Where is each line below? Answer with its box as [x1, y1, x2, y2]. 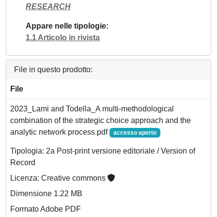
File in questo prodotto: [14, 65, 93, 74]
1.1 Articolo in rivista [26, 33, 100, 42]
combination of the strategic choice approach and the [10, 116, 191, 124]
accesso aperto [113, 129, 156, 136]
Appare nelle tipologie [26, 21, 106, 30]
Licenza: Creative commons [10, 173, 108, 182]
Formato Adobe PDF [10, 204, 81, 213]
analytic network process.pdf [10, 127, 109, 136]
